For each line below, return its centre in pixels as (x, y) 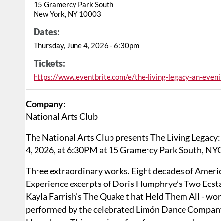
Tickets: (49, 63)
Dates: (47, 32)
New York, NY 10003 (67, 14)
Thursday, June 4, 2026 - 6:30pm (86, 46)
